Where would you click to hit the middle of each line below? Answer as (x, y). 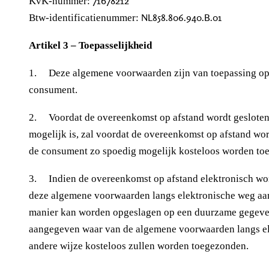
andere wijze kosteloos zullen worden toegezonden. (139, 246)
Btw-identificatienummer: (85, 17)
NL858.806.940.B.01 (181, 17)
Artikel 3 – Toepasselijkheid (90, 45)
